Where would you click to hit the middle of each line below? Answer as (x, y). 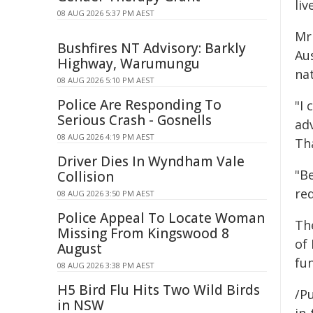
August (80, 249)
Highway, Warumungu (129, 64)
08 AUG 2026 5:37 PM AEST (106, 13)
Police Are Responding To (139, 105)
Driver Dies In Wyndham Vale (151, 161)
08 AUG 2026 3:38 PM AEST (106, 265)
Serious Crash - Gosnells (134, 120)
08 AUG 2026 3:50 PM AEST (106, 193)
